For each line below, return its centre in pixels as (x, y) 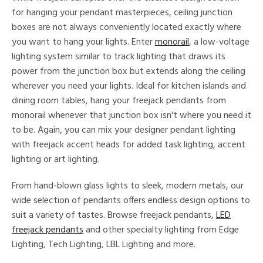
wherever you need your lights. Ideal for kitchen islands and (129, 86)
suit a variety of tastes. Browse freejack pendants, (114, 215)
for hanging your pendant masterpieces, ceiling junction (122, 13)
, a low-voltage (219, 42)
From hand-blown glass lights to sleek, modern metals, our (128, 186)
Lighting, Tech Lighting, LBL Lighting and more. (104, 245)
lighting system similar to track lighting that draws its (119, 57)
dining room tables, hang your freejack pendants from (119, 101)
